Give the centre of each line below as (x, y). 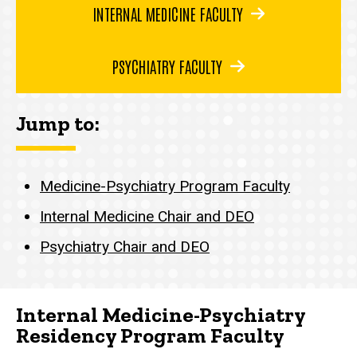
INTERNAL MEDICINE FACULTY (167, 14)
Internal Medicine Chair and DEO (147, 217)
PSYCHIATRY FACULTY (168, 66)
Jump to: (58, 124)
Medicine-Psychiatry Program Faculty (165, 186)
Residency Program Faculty (150, 336)
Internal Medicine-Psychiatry (161, 315)
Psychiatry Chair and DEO (125, 247)
